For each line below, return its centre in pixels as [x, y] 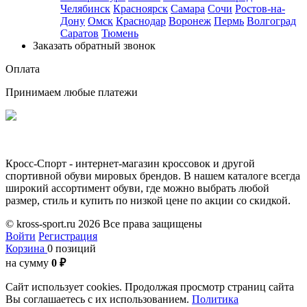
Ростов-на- [260, 8]
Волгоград [271, 21]
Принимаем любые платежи [72, 92]
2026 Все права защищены [140, 223]
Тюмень [120, 33]
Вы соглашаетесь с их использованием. [99, 299]
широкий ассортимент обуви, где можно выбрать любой [137, 188]
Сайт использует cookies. [64, 286]
